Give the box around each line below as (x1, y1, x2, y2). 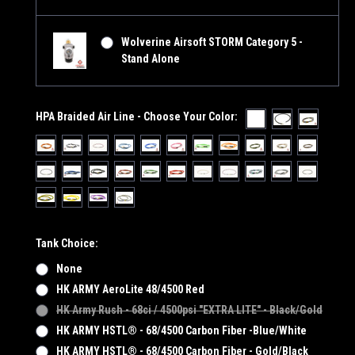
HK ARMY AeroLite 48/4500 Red (55, 283, 204, 296)
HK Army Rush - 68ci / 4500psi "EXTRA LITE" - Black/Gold (55, 303, 323, 317)
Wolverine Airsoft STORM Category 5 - (120, 36, 303, 49)
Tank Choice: (36, 237, 98, 250)
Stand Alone (120, 52, 180, 66)
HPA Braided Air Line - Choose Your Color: (36, 110, 238, 124)
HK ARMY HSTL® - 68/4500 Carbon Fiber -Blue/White (55, 324, 307, 338)
